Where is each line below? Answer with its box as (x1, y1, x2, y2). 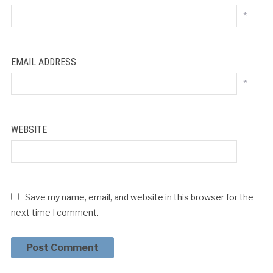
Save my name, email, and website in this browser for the (24, 191, 253, 202)
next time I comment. (10, 207, 99, 218)
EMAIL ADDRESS (10, 55, 76, 68)
